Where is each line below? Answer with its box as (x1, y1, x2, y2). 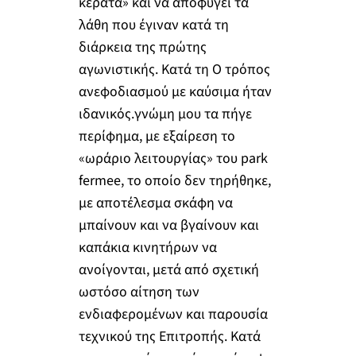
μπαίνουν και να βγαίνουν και (78, 215, 259, 236)
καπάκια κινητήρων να (78, 238, 217, 258)
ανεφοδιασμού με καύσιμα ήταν (78, 82, 272, 103)
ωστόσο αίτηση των (78, 282, 199, 303)
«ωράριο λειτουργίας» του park (78, 149, 268, 169)
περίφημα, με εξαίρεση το (78, 126, 235, 147)
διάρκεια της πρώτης (78, 37, 207, 58)
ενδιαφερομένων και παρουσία (78, 304, 268, 325)
